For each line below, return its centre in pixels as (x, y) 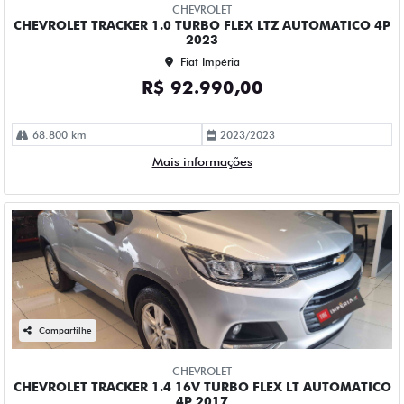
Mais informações (202, 162)
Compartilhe (65, 331)
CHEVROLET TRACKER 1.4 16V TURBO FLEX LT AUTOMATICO (202, 387)
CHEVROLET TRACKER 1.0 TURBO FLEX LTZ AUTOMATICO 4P (202, 26)
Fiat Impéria (210, 62)
